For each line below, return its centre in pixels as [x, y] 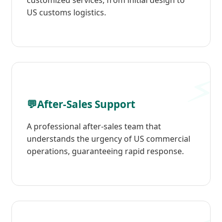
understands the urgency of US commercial [109, 139]
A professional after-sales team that [94, 126]
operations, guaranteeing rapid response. [105, 151]
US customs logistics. [66, 13]
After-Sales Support [86, 104]
